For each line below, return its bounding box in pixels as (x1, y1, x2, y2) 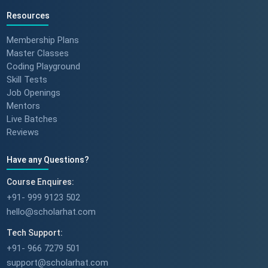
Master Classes (6, 47, 69, 58)
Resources (6, 11, 50, 20)
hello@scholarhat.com (6, 206, 96, 217)
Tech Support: (6, 227, 63, 237)
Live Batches (6, 113, 57, 124)
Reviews (6, 126, 39, 137)
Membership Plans (6, 34, 79, 45)
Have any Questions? (6, 155, 89, 165)
